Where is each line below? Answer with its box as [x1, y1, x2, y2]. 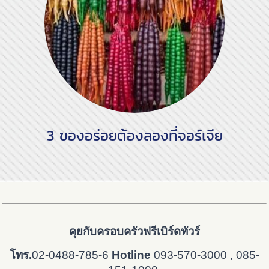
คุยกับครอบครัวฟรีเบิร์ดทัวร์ [69, 225, 200, 238]
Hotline [112, 249, 151, 262]
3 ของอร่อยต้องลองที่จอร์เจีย [46, 124, 223, 146]
